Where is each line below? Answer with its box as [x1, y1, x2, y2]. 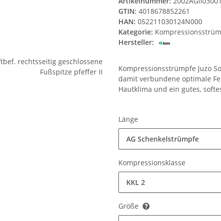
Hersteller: [118, 37, 154, 47]
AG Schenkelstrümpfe [126, 134, 199, 144]
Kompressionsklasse [118, 158, 187, 168]
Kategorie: [118, 27, 155, 37]
